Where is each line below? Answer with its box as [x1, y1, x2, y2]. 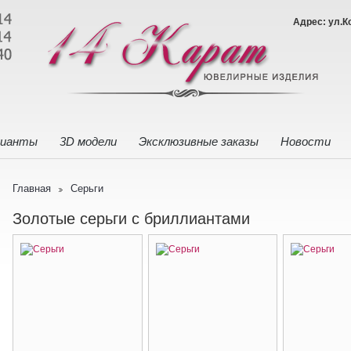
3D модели [60, 135, 117, 148]
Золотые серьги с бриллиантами [13, 210, 250, 227]
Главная [13, 183, 51, 194]
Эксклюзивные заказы [139, 135, 259, 148]
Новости [280, 135, 331, 148]
